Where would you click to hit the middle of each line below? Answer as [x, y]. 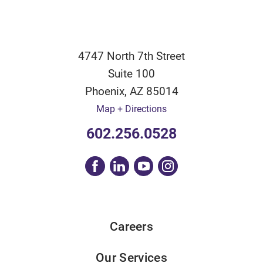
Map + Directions [131, 109]
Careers [131, 227]
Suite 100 [131, 73]
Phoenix [104, 91]
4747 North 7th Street [131, 56]
